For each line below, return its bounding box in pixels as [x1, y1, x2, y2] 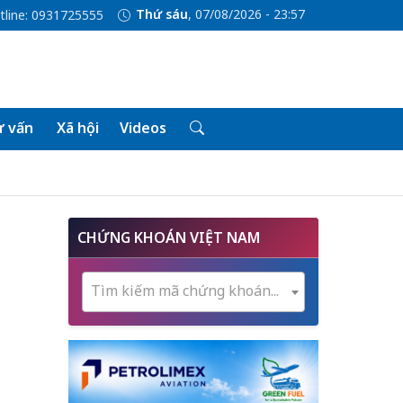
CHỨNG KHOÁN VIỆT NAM [77, 228, 260, 247]
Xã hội [56, 118, 99, 138]
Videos [119, 118, 166, 138]
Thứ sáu [135, 5, 188, 23]
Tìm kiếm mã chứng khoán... [91, 281, 279, 300]
